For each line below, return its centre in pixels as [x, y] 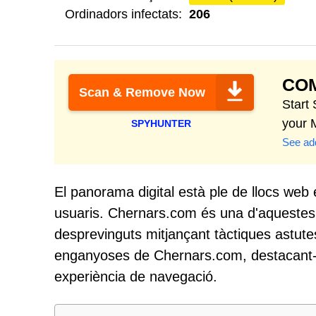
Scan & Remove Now [142, 92]
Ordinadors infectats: [123, 14]
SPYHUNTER [161, 123]
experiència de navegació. [136, 276]
